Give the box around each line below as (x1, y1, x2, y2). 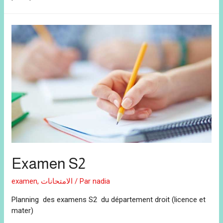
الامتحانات (41, 177, 73, 186)
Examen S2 (11, 155, 86, 172)
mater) (11, 206, 34, 216)
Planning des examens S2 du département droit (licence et (11, 195, 206, 205)
